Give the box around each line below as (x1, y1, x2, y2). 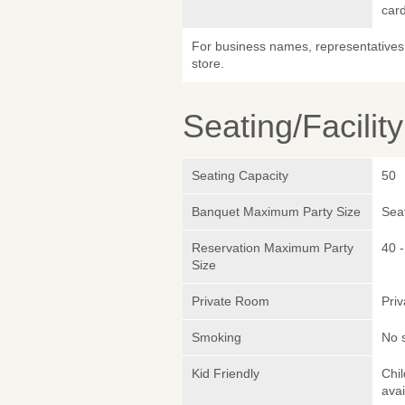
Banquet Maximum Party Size (192, 204, 361, 220)
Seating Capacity (192, 168, 288, 184)
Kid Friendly (192, 366, 259, 381)
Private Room (192, 294, 269, 309)
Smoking (192, 330, 241, 345)
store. (192, 56, 224, 71)
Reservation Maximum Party (192, 240, 353, 256)
